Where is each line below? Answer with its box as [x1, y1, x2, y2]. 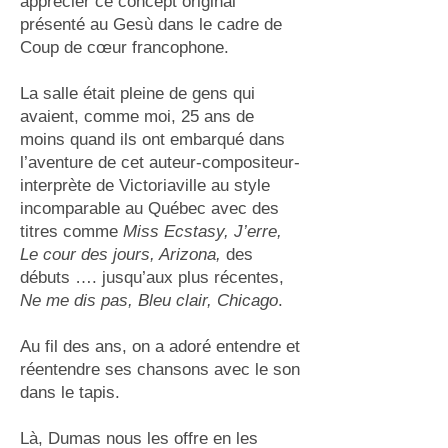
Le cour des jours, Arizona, [20, 245, 221, 264]
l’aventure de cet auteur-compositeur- [20, 153, 300, 172]
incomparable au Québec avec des [20, 199, 279, 218]
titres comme [20, 222, 123, 241]
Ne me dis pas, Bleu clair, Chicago [20, 291, 278, 310]
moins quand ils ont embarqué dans [20, 130, 285, 149]
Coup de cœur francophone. [20, 38, 229, 57]
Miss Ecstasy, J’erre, [123, 222, 282, 241]
